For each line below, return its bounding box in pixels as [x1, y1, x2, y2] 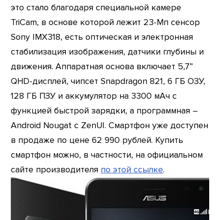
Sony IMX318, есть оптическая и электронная [11, 31, 193, 42]
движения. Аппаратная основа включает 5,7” [11, 61, 193, 72]
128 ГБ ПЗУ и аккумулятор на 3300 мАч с [11, 90, 177, 101]
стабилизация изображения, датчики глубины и [11, 46, 204, 57]
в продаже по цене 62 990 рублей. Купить [11, 135, 184, 145]
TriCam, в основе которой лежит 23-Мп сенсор [11, 17, 200, 27]
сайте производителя [11, 164, 101, 175]
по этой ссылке [101, 164, 164, 175]
